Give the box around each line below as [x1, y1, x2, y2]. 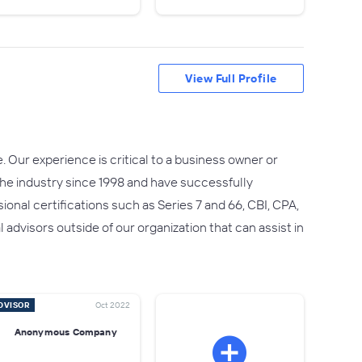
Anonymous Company [14, 325, 117, 338]
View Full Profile [185, 71, 277, 86]
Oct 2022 [95, 300, 130, 310]
